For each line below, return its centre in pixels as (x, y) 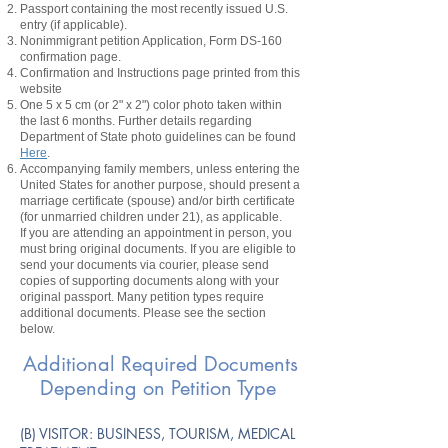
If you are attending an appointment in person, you (156, 233)
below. (37, 329)
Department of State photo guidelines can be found (158, 137)
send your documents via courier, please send (144, 265)
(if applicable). (87, 25)
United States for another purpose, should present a (160, 185)
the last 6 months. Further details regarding (136, 121)
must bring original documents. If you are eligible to (158, 249)
